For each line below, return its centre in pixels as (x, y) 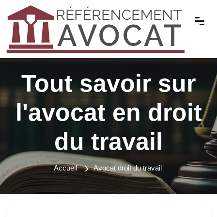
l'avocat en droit (108, 112)
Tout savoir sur (108, 83)
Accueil (65, 168)
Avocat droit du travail (128, 168)
